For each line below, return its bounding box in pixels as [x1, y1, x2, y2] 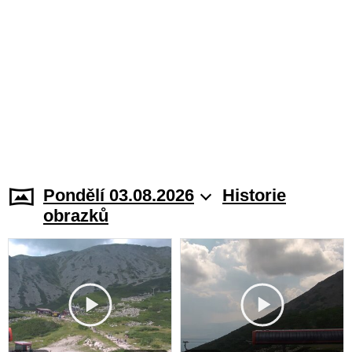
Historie [222, 185, 286, 205]
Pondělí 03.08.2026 [43, 185, 194, 205]
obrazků [43, 205, 108, 225]
